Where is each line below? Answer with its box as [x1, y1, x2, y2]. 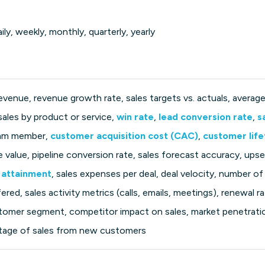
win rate [117, 111, 154, 123]
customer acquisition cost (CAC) [50, 130, 199, 142]
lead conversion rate [159, 111, 253, 123]
